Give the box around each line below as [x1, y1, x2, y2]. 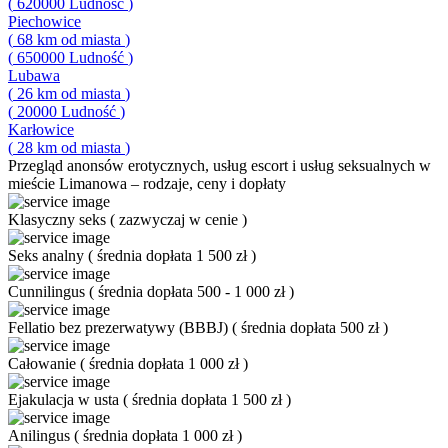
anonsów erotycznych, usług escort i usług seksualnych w [67, 157, 431, 174]
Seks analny [8, 247, 88, 264]
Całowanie [8, 355, 80, 372]
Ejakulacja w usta [8, 391, 123, 408]
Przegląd [8, 157, 63, 174]
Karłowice [8, 121, 74, 138]
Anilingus [8, 427, 74, 444]
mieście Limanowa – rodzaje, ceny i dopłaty [8, 175, 286, 192]
